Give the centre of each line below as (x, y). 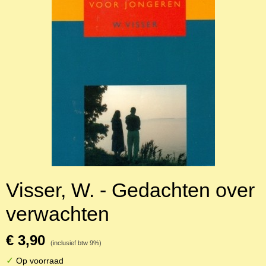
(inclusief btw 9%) (76, 243)
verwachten (58, 214)
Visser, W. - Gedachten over (130, 190)
